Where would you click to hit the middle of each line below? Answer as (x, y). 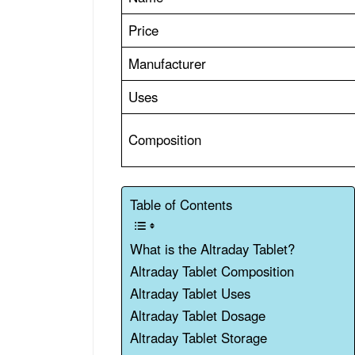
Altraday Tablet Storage (200, 338)
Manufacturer (170, 63)
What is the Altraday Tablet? (214, 249)
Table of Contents (181, 205)
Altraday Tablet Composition (214, 271)
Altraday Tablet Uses (192, 294)
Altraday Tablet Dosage (198, 316)
